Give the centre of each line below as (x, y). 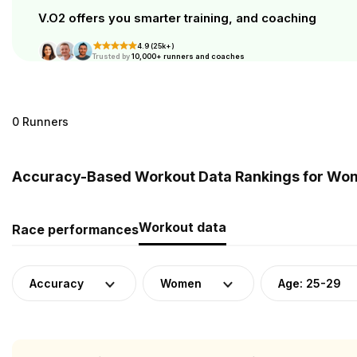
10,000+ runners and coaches (188, 56)
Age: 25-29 (310, 283)
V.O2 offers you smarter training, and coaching (177, 18)
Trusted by (111, 56)
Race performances (75, 229)
